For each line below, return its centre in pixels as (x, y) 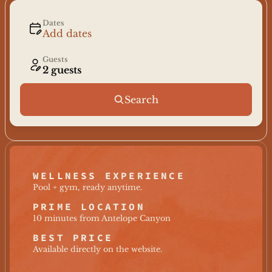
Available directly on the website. (97, 249)
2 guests (62, 70)
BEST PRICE (73, 237)
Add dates (67, 33)
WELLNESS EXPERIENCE (109, 175)
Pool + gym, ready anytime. (87, 187)
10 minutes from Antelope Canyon (102, 218)
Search (141, 100)
